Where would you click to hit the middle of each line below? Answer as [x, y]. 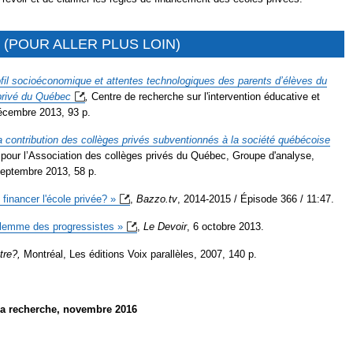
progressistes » [88, 226]
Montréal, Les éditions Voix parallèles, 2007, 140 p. [139, 254]
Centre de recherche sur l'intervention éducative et [204, 96]
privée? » [95, 199]
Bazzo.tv [157, 199]
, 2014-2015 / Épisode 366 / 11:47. [256, 199]
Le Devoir [165, 226]
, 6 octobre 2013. [225, 226]
